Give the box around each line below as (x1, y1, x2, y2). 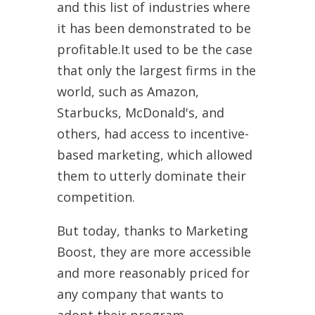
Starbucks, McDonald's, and (56, 103, 224, 121)
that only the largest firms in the (56, 61, 256, 79)
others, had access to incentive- (56, 124, 249, 142)
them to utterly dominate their (56, 167, 246, 184)
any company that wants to (56, 285, 224, 302)
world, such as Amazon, (56, 82, 199, 100)
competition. (56, 188, 135, 205)
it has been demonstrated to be (56, 19, 251, 37)
